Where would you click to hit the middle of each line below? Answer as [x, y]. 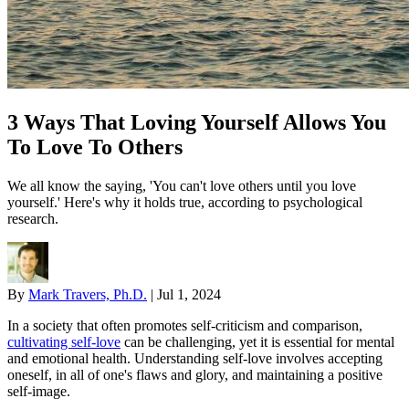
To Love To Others [95, 147]
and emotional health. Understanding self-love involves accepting [195, 358]
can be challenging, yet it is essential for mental [257, 341]
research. [33, 218]
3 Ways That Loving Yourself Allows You [197, 122]
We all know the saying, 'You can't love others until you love [182, 185]
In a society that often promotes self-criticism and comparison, [185, 325]
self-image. [39, 391]
